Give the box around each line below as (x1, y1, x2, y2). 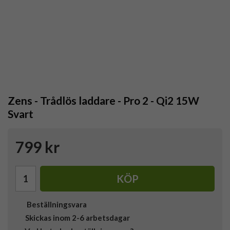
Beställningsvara (24, 200, 87, 209)
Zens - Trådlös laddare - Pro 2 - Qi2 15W (8, 94, 199, 107)
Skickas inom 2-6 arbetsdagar (25, 213, 130, 223)
